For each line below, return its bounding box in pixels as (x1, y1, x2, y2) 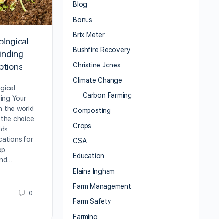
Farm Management (73, 182, 131, 191)
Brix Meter (73, 31, 105, 39)
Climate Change (73, 76, 123, 85)
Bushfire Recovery (73, 46, 131, 54)
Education (73, 152, 105, 160)
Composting (73, 107, 111, 115)
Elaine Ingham (73, 167, 115, 175)
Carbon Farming (83, 91, 132, 100)
